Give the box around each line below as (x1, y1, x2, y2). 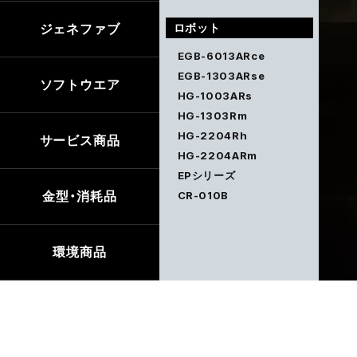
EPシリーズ (177, 168, 236, 182)
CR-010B (177, 188, 229, 202)
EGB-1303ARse (177, 69, 265, 82)
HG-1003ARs (177, 88, 253, 102)
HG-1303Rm (177, 108, 248, 122)
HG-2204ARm (177, 148, 257, 162)
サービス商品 (39, 132, 120, 148)
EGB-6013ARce (177, 49, 265, 62)
